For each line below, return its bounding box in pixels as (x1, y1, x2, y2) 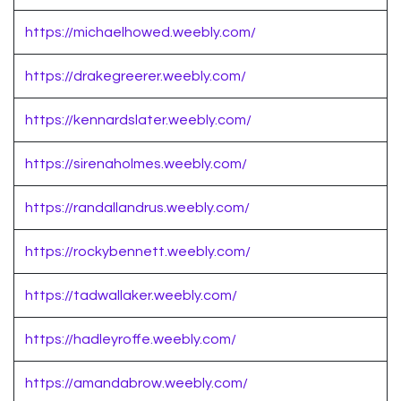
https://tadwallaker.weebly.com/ (25, 288, 237, 303)
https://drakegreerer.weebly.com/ (25, 69, 246, 84)
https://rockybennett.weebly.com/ (25, 244, 251, 260)
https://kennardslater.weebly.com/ (25, 113, 252, 128)
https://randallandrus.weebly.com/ (25, 200, 250, 216)
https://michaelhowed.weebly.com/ (25, 25, 256, 40)
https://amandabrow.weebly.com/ (25, 376, 248, 391)
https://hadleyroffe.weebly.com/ (25, 332, 236, 347)
